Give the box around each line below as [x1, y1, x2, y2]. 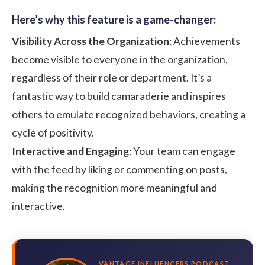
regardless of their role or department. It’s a [12, 71, 212, 84]
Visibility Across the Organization [12, 34, 169, 47]
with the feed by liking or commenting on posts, [12, 163, 227, 176]
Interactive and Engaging [12, 144, 129, 157]
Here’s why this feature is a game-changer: [12, 12, 216, 26]
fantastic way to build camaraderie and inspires [12, 89, 226, 102]
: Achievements [169, 34, 240, 47]
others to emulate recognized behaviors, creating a [12, 108, 245, 121]
